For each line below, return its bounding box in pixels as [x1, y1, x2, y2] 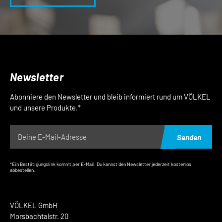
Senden [176, 132, 201, 142]
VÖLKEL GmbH [10, 201, 57, 210]
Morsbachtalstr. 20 [10, 212, 68, 221]
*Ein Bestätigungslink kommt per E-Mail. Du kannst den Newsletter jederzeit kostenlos [10, 161, 191, 167]
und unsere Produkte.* [10, 103, 81, 112]
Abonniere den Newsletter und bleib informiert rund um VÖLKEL [10, 92, 211, 101]
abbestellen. [10, 167, 35, 173]
